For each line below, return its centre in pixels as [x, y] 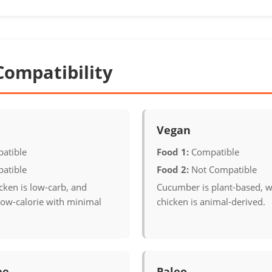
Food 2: [173, 169]
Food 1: [173, 152]
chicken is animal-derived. [211, 202]
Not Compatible [223, 169]
